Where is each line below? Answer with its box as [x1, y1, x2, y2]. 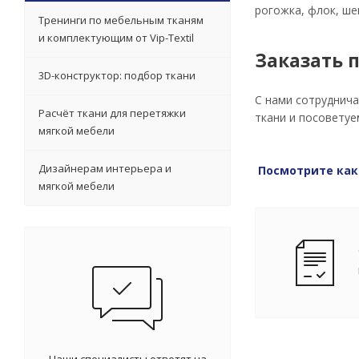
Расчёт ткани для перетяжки [38, 105, 186, 120]
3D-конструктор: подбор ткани [38, 67, 196, 83]
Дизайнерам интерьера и [38, 160, 171, 175]
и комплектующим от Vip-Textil [38, 30, 194, 45]
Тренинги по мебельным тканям [38, 12, 204, 27]
